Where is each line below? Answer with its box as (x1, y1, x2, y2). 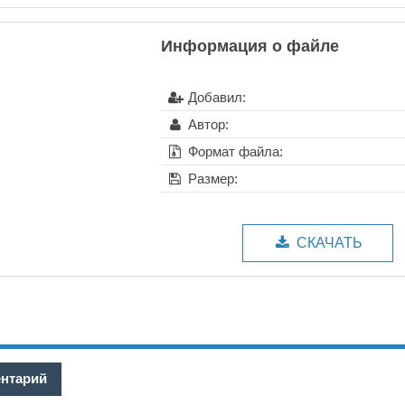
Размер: (184, 171, 238, 187)
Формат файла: (184, 144, 283, 160)
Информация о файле (161, 37, 339, 56)
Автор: (184, 117, 229, 133)
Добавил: (184, 89, 246, 106)
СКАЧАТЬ (293, 235, 363, 251)
